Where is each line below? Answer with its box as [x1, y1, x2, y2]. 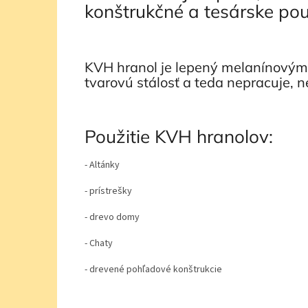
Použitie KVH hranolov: [85, 125, 283, 148]
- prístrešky [85, 184, 132, 198]
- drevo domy [85, 210, 144, 224]
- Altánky [85, 157, 120, 172]
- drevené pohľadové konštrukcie [85, 262, 222, 276]
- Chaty [85, 236, 117, 250]
